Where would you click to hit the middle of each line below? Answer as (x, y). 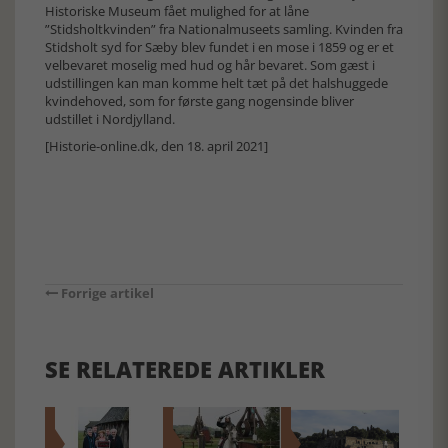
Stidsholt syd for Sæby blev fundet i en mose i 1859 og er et (219, 46)
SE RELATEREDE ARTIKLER (185, 368)
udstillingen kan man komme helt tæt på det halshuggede (216, 82)
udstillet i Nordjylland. (110, 118)
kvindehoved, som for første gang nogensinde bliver (199, 100)
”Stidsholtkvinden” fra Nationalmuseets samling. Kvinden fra (224, 28)
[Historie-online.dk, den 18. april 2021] (156, 145)
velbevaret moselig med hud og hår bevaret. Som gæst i (210, 64)
